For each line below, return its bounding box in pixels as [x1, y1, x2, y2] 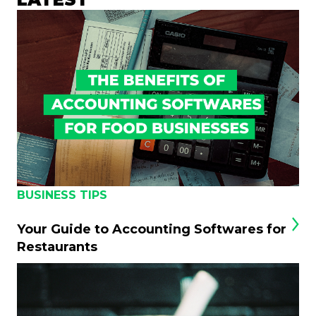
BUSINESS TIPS [17, 188, 107, 202]
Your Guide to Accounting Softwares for [17, 221, 286, 237]
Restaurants [17, 238, 97, 255]
